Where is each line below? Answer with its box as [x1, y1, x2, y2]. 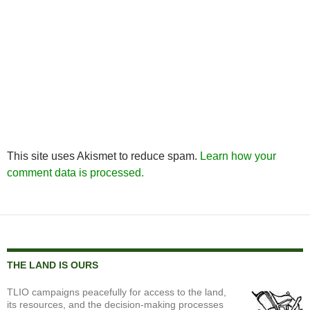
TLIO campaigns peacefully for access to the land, [7, 286, 226, 298]
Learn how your [200, 150, 276, 162]
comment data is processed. [7, 167, 144, 179]
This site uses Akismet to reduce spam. [7, 150, 200, 162]
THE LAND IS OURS [7, 259, 98, 271]
